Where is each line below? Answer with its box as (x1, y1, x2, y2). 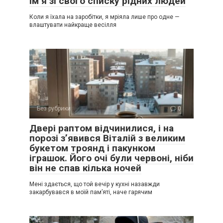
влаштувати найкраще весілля (29, 21, 116, 28)
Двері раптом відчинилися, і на (29, 122, 174, 134)
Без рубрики (37, 105, 71, 112)
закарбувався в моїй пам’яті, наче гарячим (29, 188, 152, 196)
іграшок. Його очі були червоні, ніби (29, 152, 194, 164)
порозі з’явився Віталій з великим (29, 132, 185, 144)
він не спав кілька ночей (29, 162, 141, 174)
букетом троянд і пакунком (29, 142, 155, 154)
